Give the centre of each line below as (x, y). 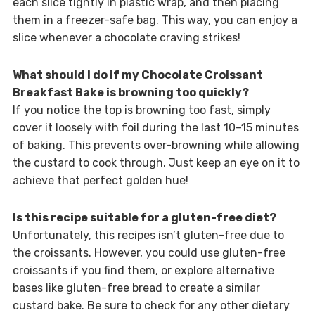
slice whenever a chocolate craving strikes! (126, 37)
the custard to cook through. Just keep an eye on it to (156, 162)
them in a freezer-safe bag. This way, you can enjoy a (155, 20)
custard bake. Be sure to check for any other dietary (151, 305)
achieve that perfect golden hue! (100, 180)
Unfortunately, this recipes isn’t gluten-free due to (148, 235)
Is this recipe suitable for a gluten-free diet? (144, 217)
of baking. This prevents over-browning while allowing (156, 145)
